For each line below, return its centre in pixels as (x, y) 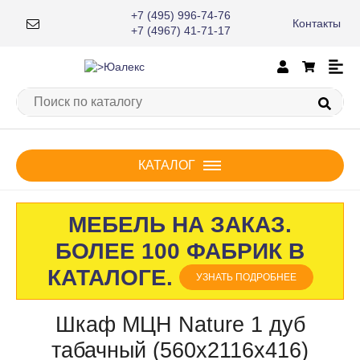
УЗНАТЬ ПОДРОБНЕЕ (246, 278)
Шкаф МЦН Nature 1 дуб (180, 325)
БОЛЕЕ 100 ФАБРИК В (180, 252)
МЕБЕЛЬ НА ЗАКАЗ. (180, 225)
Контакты (316, 23)
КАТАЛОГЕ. (113, 278)
